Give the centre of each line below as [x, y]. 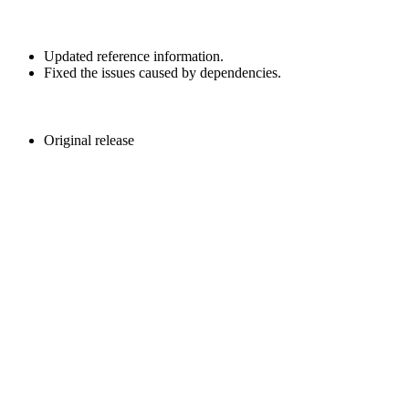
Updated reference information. [134, 57]
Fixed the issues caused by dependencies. [163, 73]
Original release [89, 141]
